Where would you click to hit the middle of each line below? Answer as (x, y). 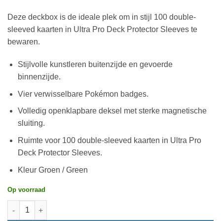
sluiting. (31, 123)
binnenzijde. (39, 77)
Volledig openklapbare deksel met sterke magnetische (112, 111)
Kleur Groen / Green (53, 170)
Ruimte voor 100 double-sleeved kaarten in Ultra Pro (109, 140)
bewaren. (24, 42)
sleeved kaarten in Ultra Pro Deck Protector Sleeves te (102, 30)
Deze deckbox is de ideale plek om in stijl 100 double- (102, 17)
